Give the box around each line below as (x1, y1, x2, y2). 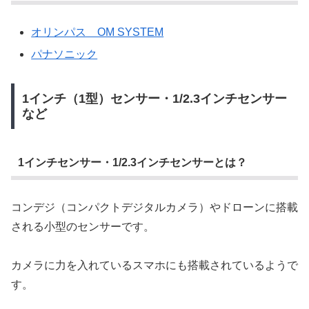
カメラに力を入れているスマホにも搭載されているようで (11, 259, 298, 272)
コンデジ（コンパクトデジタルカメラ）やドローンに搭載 (11, 201, 298, 214)
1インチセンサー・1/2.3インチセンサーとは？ (17, 156, 247, 168)
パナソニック (31, 48, 98, 60)
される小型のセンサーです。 (11, 221, 154, 233)
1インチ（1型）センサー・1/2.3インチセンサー (21, 92, 287, 106)
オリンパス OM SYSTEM (31, 26, 164, 39)
